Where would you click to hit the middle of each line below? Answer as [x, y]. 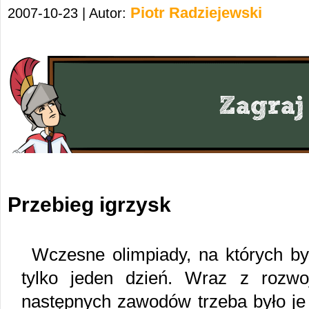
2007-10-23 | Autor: [69, 13]
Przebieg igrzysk [89, 205]
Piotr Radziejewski [196, 13]
